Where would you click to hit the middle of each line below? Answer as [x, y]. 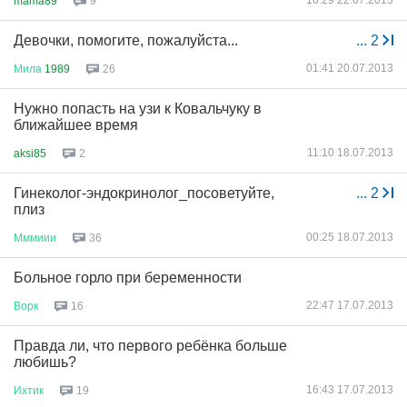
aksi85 [30, 153]
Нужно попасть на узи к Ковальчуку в [138, 109]
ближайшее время [76, 125]
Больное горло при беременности [128, 278]
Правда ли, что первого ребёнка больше [150, 346]
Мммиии [35, 238]
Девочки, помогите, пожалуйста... [126, 40]
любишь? [45, 362]
